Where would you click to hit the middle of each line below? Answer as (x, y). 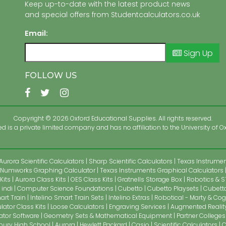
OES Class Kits (92, 179)
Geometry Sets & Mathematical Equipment (108, 215)
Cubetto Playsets (173, 188)
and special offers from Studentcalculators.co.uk (112, 15)
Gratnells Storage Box (150, 179)
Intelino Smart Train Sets (67, 197)
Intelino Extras (129, 197)
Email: (36, 33)
